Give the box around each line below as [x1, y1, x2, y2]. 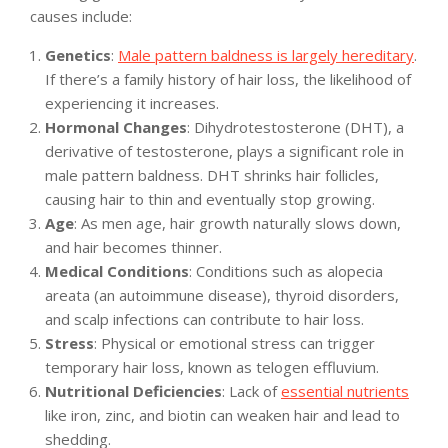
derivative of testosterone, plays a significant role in [45, 141, 404, 162]
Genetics [45, 45, 111, 66]
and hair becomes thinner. [45, 237, 222, 258]
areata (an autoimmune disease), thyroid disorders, [45, 285, 399, 306]
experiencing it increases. [45, 93, 219, 114]
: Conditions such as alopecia [189, 261, 383, 282]
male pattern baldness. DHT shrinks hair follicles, [45, 165, 379, 186]
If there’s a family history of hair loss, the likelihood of [45, 69, 411, 90]
